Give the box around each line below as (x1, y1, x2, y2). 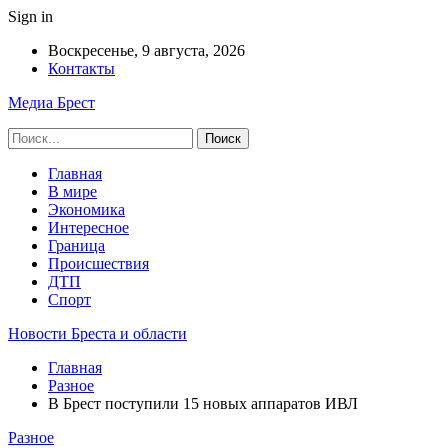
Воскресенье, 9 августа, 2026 (48, 42, 245, 59)
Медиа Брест (8, 94, 95, 111)
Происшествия (48, 255, 149, 272)
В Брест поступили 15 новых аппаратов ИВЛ (48, 395, 358, 412)
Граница (48, 237, 105, 254)
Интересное (48, 219, 129, 236)
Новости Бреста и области (8, 325, 187, 342)
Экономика (48, 201, 125, 218)
